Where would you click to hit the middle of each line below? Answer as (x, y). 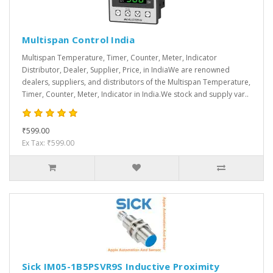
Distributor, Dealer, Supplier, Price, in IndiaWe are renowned (126, 70)
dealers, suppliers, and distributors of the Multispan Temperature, (136, 82)
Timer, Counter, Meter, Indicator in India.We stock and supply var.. (135, 94)
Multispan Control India (78, 40)
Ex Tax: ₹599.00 (48, 143)
